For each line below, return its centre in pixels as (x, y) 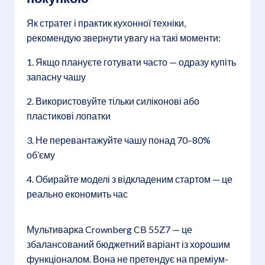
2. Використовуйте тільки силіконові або (113, 101)
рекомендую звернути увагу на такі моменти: (124, 37)
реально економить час (77, 193)
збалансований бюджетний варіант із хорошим (128, 244)
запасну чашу (56, 76)
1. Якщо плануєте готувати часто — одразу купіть (131, 62)
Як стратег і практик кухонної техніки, (106, 22)
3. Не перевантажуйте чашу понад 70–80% (119, 140)
